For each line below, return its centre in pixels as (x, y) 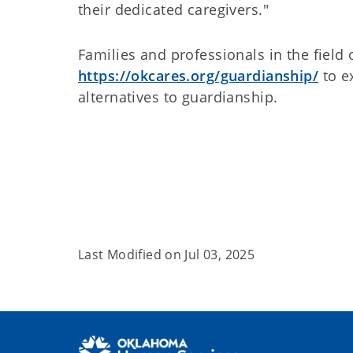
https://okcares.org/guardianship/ (199, 76)
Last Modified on (132, 255)
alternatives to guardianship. (178, 97)
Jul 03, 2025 (220, 255)
